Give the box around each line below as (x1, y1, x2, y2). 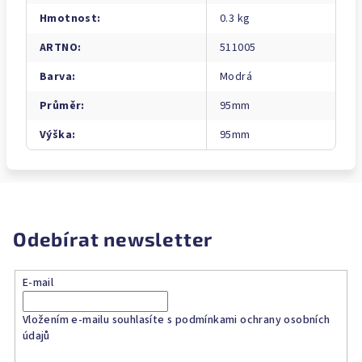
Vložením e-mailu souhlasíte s (22, 311, 175, 328)
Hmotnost (40, 11, 98, 27)
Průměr (40, 98, 82, 114)
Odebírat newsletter (13, 227, 213, 250)
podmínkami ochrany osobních (175, 311, 330, 328)
